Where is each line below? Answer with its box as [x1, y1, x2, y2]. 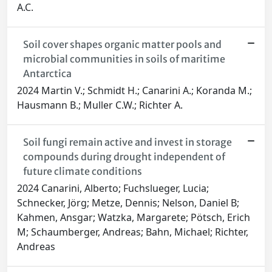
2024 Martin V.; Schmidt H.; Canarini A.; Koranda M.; [17, 84, 252, 98]
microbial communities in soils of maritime [22, 53, 225, 66]
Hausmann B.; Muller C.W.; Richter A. [17, 98, 183, 112]
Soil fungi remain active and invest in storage [22, 136, 232, 149]
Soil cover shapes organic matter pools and [22, 38, 222, 51]
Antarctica [22, 67, 72, 80]
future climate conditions [22, 165, 142, 178]
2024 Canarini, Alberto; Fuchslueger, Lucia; [17, 182, 209, 195]
